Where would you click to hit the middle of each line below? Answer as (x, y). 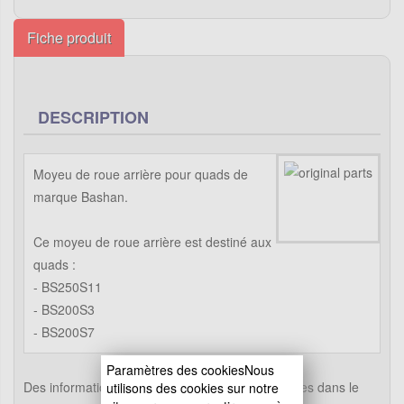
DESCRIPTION (93, 117)
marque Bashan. (81, 196)
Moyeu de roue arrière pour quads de (141, 174)
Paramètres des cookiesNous (190, 369)
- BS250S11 (68, 286)
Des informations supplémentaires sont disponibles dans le (191, 386)
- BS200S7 (64, 331)
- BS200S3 (64, 309)
